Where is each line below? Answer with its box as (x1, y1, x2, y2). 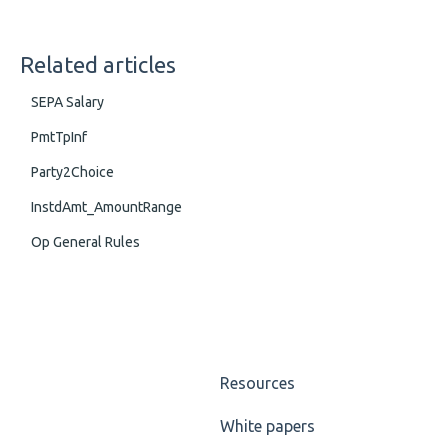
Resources (220, 374, 296, 393)
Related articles (19, 51, 176, 77)
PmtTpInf (30, 128, 87, 145)
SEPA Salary (30, 93, 104, 110)
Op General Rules (30, 233, 140, 250)
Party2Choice (30, 163, 114, 180)
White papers (220, 417, 316, 436)
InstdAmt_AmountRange (30, 198, 182, 215)
